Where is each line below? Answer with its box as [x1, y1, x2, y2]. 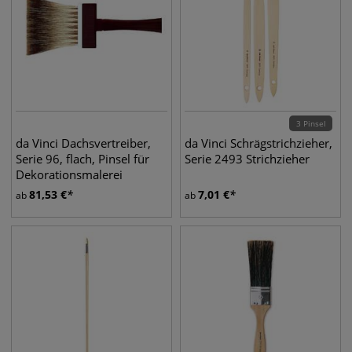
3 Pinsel [295, 118, 326, 129]
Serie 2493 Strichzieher [185, 151, 310, 167]
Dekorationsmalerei [16, 167, 123, 182]
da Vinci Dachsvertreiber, [16, 135, 151, 151]
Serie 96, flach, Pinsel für [16, 151, 149, 167]
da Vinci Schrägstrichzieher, [185, 135, 332, 151]
